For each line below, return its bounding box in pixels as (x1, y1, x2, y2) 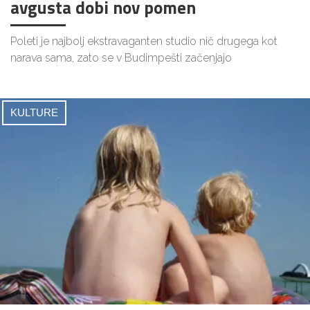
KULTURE (10, 106, 58, 118)
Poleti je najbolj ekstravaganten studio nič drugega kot (10, 34, 277, 48)
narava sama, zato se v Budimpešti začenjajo (10, 51, 232, 64)
